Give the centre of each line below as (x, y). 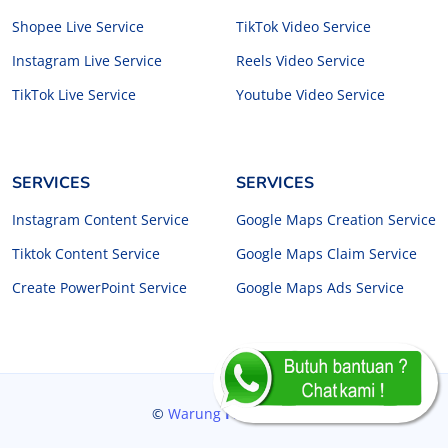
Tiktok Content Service (86, 253)
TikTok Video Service (303, 26)
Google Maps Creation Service (336, 219)
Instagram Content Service (100, 219)
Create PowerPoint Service (99, 287)
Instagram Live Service (87, 60)
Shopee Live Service (78, 26)
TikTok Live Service (74, 94)
